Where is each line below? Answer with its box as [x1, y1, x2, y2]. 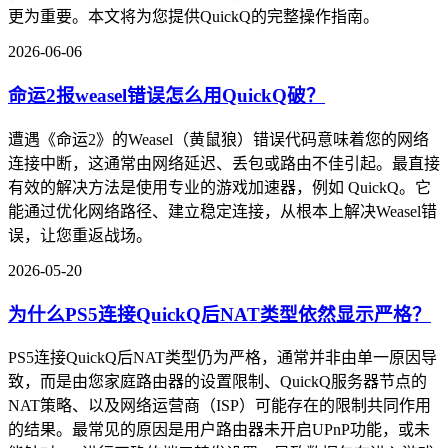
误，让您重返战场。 [8, 226, 152, 244]
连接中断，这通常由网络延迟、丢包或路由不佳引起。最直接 [8, 154, 440, 172]
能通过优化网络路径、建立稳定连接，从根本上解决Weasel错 [8, 202, 437, 220]
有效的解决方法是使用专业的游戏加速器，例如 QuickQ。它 [8, 178, 431, 196]
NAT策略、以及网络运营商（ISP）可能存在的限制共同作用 [8, 397, 431, 415]
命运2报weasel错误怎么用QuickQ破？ [8, 85, 325, 107]
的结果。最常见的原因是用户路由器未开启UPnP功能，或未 [8, 421, 430, 439]
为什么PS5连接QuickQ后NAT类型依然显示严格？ [8, 303, 431, 325]
